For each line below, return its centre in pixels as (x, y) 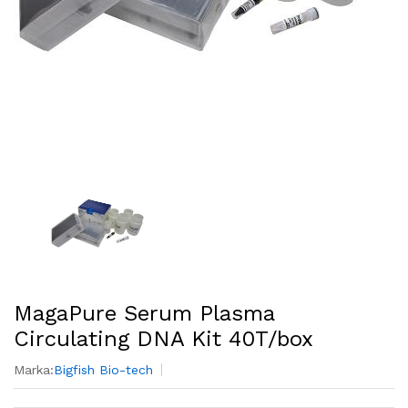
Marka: (34, 370)
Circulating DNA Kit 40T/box (163, 339)
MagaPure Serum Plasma (144, 313)
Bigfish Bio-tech (103, 370)
